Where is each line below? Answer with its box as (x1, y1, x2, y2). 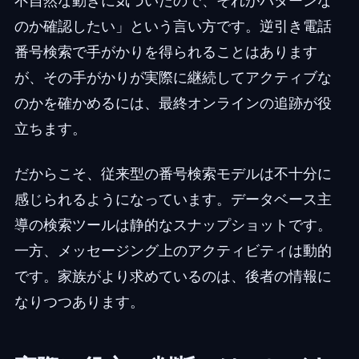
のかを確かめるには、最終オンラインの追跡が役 (14, 94, 332, 111)
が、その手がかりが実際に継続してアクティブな (14, 68, 332, 86)
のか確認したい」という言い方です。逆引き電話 (14, 17, 332, 34)
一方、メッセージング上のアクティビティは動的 (14, 241, 332, 259)
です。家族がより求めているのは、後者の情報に (14, 267, 332, 284)
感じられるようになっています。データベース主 (14, 190, 332, 208)
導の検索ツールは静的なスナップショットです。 (14, 216, 332, 233)
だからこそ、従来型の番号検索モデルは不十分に (14, 164, 332, 182)
